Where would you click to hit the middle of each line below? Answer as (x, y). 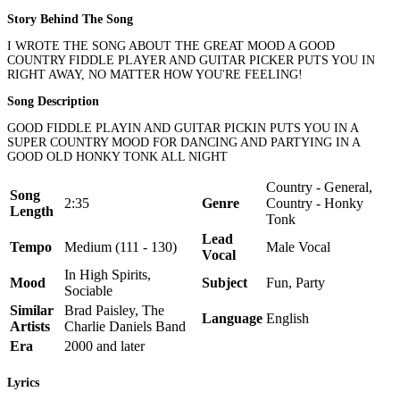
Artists (30, 326)
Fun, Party (296, 282)
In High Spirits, (108, 274)
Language (232, 318)
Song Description (53, 101)
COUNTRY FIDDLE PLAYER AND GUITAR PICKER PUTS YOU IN (191, 60)
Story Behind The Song (70, 19)
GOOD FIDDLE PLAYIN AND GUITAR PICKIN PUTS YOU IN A (183, 128)
